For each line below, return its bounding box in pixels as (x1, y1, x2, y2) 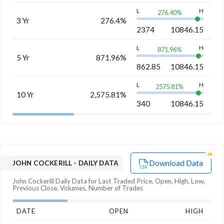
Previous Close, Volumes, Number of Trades (12, 183, 143, 192)
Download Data (149, 157, 203, 167)
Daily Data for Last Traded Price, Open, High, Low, (54, 176, 205, 185)
